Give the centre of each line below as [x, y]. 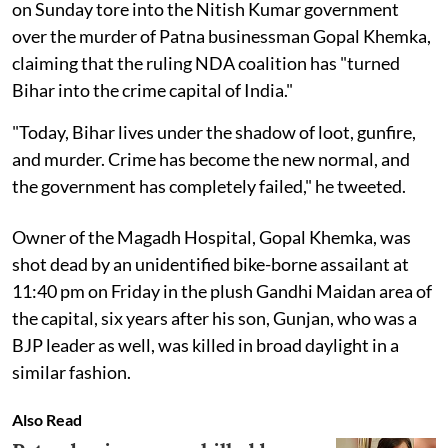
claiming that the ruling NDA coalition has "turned [206, 62]
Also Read [47, 419]
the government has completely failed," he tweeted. [209, 185]
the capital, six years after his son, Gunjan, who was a [214, 317]
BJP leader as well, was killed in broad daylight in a [205, 344]
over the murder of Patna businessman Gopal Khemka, [221, 35]
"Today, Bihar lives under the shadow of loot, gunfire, [214, 131]
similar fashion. [71, 371]
